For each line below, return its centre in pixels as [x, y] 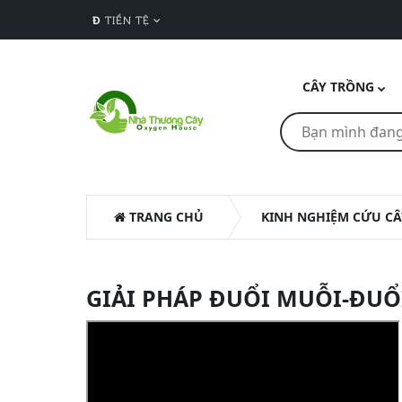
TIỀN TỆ [127, 20]
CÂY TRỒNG [338, 87]
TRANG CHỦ [165, 217]
